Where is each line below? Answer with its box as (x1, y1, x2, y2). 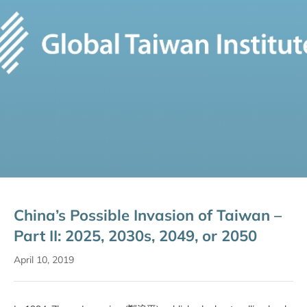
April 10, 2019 (14, 254, 74, 266)
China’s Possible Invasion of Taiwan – (14, 206, 282, 225)
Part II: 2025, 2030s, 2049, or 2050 (14, 226, 257, 245)
